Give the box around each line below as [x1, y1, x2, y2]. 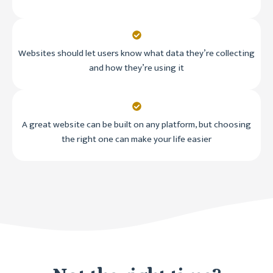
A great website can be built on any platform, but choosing [22, 117, 251, 133]
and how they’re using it [89, 60, 184, 76]
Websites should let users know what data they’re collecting [18, 46, 255, 62]
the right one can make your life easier [62, 132, 211, 147]
